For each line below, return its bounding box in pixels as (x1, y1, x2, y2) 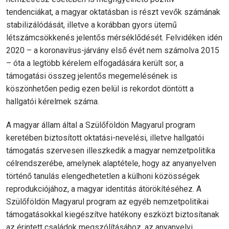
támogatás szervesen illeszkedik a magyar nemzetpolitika (6, 146, 215, 156)
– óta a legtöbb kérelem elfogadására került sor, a (6, 58, 184, 68)
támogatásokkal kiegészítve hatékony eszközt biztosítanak (6, 210, 219, 220)
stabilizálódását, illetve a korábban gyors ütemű (6, 20, 177, 30)
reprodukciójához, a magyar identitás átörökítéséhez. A (6, 184, 201, 194)
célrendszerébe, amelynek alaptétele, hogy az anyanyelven (6, 158, 216, 169)
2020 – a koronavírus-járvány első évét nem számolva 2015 (6, 45, 219, 56)
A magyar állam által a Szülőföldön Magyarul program (6, 120, 195, 130)
